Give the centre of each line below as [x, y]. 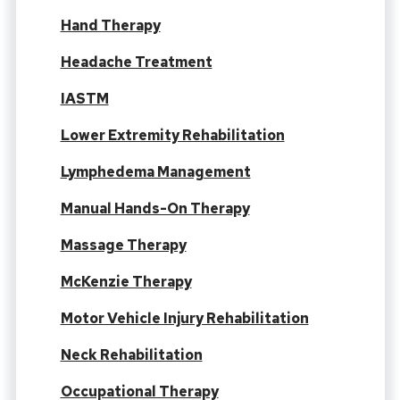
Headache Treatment [136, 62]
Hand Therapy [110, 26]
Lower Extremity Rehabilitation [172, 136]
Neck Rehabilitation [131, 355]
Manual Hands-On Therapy [155, 209]
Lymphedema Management [155, 172]
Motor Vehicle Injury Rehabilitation [184, 319]
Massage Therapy [123, 246]
